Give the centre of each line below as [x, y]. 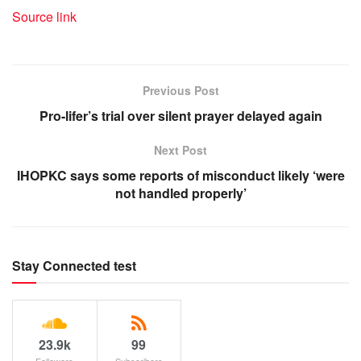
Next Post [180, 150]
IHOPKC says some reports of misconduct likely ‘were [180, 176]
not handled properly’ [180, 193]
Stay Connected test [74, 266]
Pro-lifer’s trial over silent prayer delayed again [180, 116]
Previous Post [180, 91]
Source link [44, 17]
